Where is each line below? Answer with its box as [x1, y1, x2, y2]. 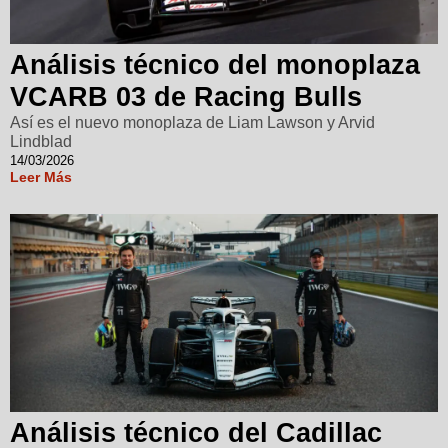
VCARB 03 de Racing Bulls [10, 82, 362, 113]
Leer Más [10, 169, 72, 186]
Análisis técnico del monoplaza [10, 50, 420, 81]
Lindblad [10, 133, 72, 151]
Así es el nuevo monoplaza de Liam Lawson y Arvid [10, 114, 375, 132]
